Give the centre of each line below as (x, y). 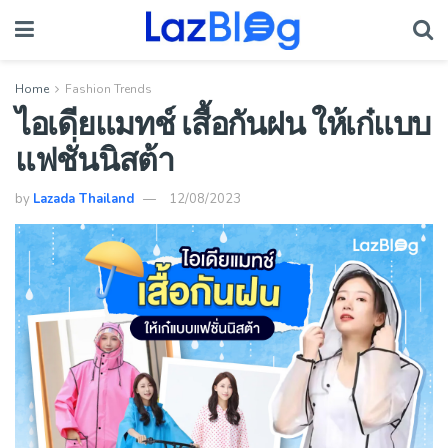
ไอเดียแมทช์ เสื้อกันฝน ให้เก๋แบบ (222, 122)
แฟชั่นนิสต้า (94, 158)
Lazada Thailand (83, 198)
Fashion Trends (108, 89)
